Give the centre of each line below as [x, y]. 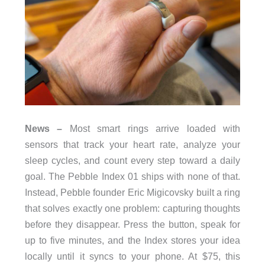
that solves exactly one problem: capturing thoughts [132, 209]
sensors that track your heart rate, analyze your [132, 145]
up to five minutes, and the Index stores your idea [132, 240]
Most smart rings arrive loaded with [151, 129]
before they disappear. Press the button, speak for [132, 224]
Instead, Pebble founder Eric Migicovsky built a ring [132, 193]
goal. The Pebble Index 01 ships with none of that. [132, 177]
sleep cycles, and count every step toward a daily [132, 161]
